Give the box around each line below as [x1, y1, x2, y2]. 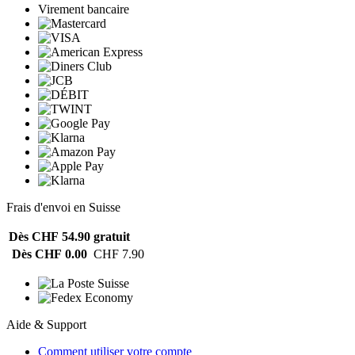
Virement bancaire [38, 2, 129, 16]
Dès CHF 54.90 [9, 229, 90, 243]
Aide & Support [6, 317, 86, 331]
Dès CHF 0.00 [12, 246, 87, 261]
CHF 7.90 [94, 246, 144, 261]
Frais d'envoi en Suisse [6, 200, 120, 214]
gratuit [94, 229, 130, 243]
